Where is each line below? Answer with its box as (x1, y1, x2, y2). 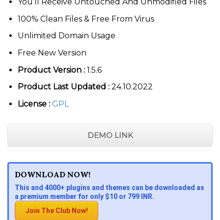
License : (17, 99, 50, 109)
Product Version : (17, 65, 85, 75)
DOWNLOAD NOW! (15, 169, 90, 179)
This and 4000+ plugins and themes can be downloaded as (15, 183, 204, 192)
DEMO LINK (87, 130, 133, 140)
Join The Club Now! (25, 206, 88, 215)
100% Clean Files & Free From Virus (17, 14, 154, 24)
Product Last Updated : (17, 82, 110, 92)
